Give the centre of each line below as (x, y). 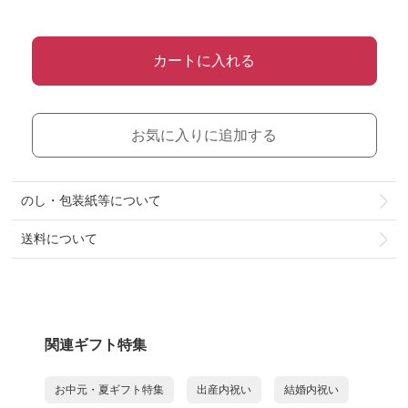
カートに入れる (204, 61)
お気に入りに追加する (204, 136)
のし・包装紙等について (92, 201)
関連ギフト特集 (96, 344)
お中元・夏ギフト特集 (109, 389)
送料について (60, 239)
